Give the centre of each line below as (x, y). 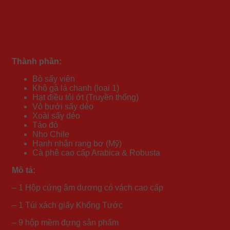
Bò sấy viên (54, 79)
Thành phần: (37, 62)
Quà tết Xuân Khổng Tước (116, 36)
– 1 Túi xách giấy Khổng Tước (67, 205)
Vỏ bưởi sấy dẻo (63, 107)
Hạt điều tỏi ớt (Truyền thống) (85, 98)
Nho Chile (51, 135)
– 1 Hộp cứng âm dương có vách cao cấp (88, 188)
